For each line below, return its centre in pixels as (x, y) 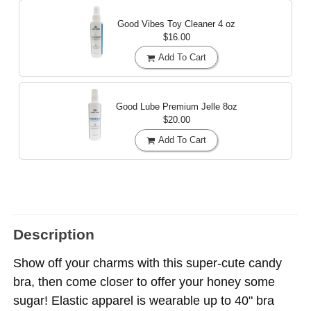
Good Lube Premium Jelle (169, 107)
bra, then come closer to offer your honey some (144, 281)
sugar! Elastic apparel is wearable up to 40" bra (144, 300)
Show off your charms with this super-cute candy (148, 262)
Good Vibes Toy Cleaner (168, 24)
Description (54, 235)
